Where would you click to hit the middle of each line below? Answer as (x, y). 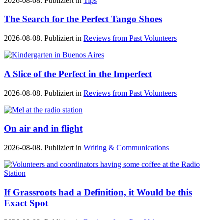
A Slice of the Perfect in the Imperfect (78, 74)
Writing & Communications (126, 148)
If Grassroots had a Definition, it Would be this (98, 192)
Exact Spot (26, 203)
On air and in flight (43, 129)
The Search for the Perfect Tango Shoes (83, 19)
